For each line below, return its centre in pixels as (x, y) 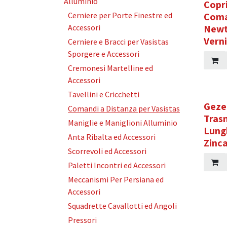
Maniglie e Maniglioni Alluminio (123, 123)
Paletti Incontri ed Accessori (117, 165)
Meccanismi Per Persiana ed (116, 179)
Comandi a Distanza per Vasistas (124, 108)
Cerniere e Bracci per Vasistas (118, 42)
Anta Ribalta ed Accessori (112, 137)
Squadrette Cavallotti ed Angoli (122, 206)
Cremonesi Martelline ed (110, 68)
